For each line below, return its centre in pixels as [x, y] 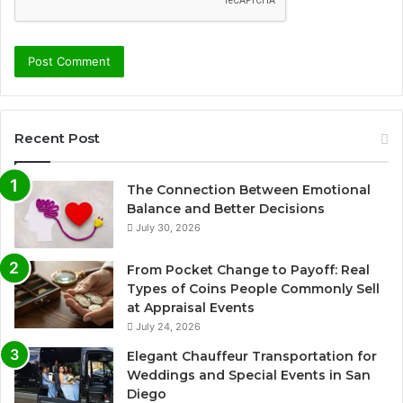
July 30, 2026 [168, 228]
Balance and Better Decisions [226, 209]
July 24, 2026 [168, 327]
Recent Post [57, 139]
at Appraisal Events [191, 308]
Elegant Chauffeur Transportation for [252, 357]
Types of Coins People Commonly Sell [253, 289]
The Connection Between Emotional [249, 190]
